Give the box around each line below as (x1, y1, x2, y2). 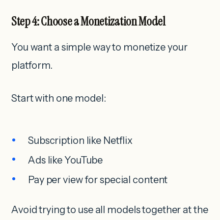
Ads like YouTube (28, 154, 103, 166)
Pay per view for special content (28, 173, 168, 186)
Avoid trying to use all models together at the (11, 204, 208, 216)
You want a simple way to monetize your (11, 41, 188, 53)
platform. (11, 59, 53, 71)
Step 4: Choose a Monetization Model (11, 13, 165, 29)
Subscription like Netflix (28, 135, 133, 147)
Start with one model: (11, 92, 106, 104)
